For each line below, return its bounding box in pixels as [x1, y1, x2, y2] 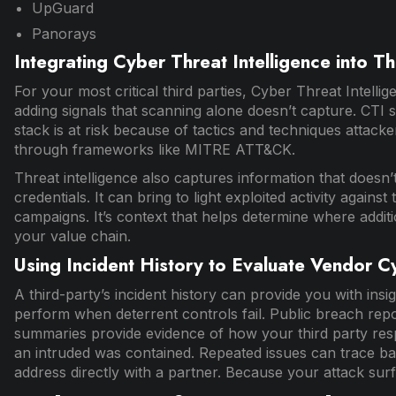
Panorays [32, 25, 97, 43]
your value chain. [14, 227, 132, 246]
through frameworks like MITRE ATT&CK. [14, 141, 296, 159]
